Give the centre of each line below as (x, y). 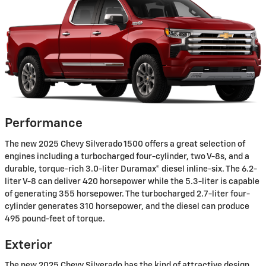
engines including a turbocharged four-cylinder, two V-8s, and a (127, 156)
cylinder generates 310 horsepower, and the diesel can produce (127, 206)
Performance (44, 124)
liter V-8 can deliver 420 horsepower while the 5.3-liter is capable (132, 181)
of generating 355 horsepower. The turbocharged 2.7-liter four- (127, 194)
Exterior (28, 245)
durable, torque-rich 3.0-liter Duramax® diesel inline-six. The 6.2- (131, 169)
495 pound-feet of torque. (55, 219)
